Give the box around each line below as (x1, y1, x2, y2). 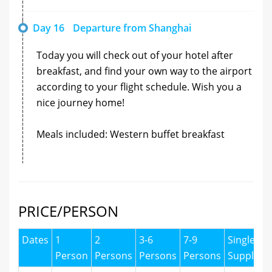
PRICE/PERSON (18, 200, 118, 221)
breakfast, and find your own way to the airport (36, 64, 252, 78)
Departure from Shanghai (73, 21, 191, 35)
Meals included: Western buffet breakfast (36, 127, 225, 141)
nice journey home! (36, 95, 124, 109)
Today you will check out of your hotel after (36, 48, 233, 62)
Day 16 (33, 21, 64, 35)
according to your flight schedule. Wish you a (36, 80, 242, 93)
